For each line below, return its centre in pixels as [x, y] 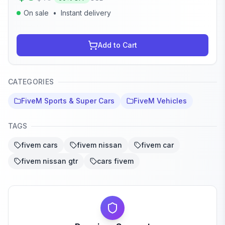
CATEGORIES [31, 82]
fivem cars [39, 145]
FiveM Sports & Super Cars [68, 101]
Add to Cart [118, 45]
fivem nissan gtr [49, 161]
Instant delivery [86, 13]
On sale [36, 13]
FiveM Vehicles [160, 101]
